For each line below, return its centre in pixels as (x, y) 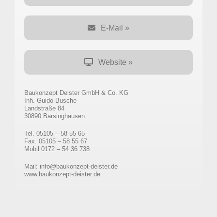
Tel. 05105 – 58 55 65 (54, 133)
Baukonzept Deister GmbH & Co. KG (76, 93)
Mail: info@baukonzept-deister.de (71, 166)
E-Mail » (115, 28)
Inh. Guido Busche (50, 100)
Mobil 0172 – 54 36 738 (57, 149)
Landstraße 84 (44, 108)
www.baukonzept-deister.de (62, 174)
